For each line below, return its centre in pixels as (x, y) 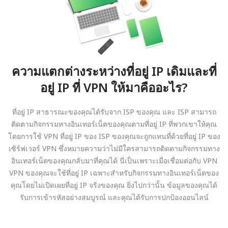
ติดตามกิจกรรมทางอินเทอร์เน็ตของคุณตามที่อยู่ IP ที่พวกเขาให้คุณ (114, 124)
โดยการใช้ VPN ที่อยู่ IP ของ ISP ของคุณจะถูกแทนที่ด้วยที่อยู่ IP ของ (114, 136)
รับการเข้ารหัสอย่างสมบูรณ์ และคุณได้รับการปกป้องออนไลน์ (114, 197)
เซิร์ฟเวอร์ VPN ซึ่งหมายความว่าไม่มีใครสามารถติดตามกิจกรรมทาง (114, 148)
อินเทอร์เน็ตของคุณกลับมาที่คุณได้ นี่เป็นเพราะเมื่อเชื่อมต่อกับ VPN (114, 161)
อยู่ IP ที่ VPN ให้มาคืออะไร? (114, 87)
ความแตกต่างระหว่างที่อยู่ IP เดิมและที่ (114, 71)
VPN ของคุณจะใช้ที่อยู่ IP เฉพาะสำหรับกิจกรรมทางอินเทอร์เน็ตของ (114, 173)
